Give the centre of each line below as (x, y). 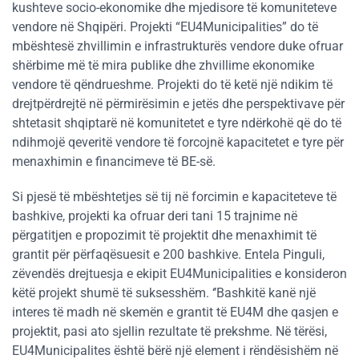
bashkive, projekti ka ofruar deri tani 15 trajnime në (155, 216)
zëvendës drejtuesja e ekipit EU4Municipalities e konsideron (179, 273)
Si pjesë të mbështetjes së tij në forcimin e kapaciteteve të (174, 196)
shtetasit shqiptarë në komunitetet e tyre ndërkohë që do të (177, 123)
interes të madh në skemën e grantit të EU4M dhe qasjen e (175, 312)
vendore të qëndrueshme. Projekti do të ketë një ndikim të (172, 84)
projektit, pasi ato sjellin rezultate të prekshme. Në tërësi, (169, 331)
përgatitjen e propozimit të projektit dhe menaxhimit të (164, 235)
